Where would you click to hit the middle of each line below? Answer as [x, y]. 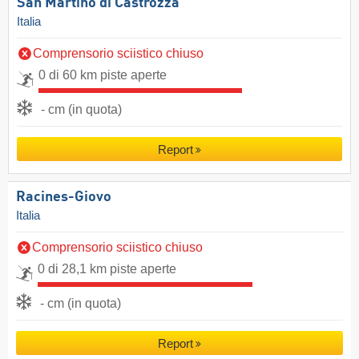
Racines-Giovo [64, 197]
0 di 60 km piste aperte [103, 75]
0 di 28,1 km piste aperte [107, 268]
